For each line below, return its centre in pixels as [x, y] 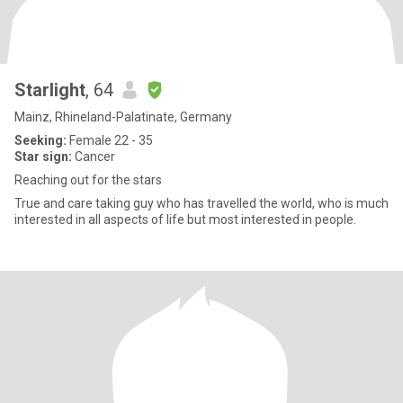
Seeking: [40, 140]
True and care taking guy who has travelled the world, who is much [201, 203]
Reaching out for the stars [88, 180]
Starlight [50, 90]
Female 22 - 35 [110, 140]
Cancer [94, 157]
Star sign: [43, 157]
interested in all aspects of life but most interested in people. [185, 219]
